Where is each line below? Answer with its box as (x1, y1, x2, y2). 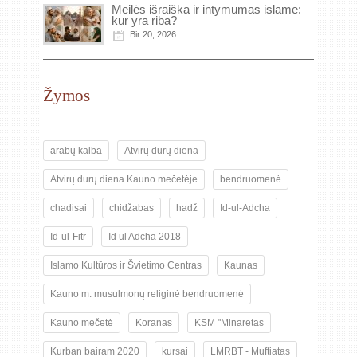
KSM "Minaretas (194, 317, 264, 328)
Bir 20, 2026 (130, 29, 176, 39)
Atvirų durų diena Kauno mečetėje (50, 174, 198, 185)
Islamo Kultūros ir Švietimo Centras (50, 260, 202, 271)
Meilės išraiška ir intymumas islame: (112, 2, 301, 16)
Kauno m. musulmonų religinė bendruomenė (50, 288, 244, 300)
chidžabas (109, 202, 154, 214)
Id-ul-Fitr (50, 231, 86, 242)
